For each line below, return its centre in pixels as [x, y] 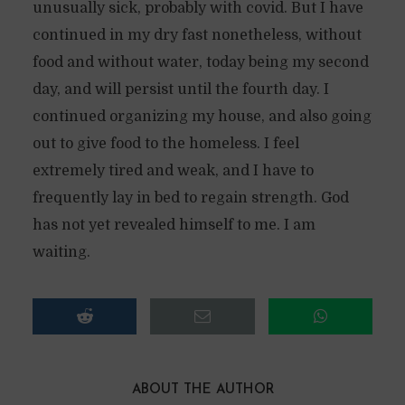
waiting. [61, 252]
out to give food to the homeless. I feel [165, 144]
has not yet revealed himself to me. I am [174, 225]
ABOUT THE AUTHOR [202, 390]
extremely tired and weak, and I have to [173, 171]
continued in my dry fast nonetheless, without [197, 35]
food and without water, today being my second [200, 62]
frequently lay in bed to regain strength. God [190, 198]
